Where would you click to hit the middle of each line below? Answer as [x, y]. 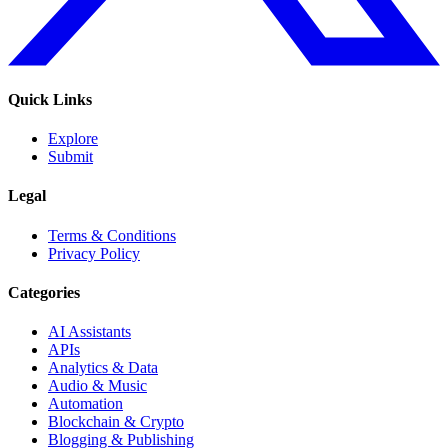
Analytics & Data [103, 368]
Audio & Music [97, 386]
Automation [85, 404]
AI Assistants [89, 332]
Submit [70, 157]
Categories [44, 292]
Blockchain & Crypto [116, 422]
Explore [73, 139]
